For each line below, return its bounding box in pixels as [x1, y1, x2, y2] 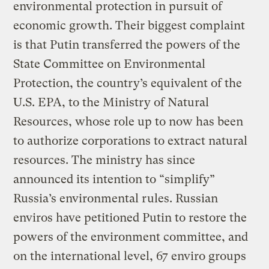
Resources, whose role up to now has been [13, 114, 244, 128]
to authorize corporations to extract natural [13, 133, 248, 148]
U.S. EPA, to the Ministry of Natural [13, 95, 210, 109]
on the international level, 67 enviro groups [13, 249, 247, 263]
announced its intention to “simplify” [13, 172, 216, 186]
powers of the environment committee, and [13, 229, 249, 244]
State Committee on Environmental [13, 56, 206, 71]
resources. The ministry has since [13, 153, 196, 167]
